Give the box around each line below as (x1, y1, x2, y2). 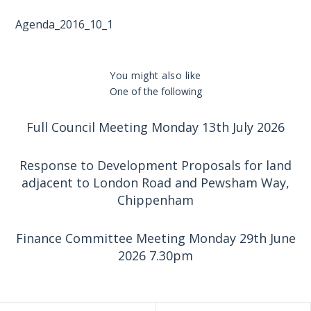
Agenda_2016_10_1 (15, 17, 114, 33)
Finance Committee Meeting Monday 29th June (15, 230, 296, 247)
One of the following (109, 85, 202, 99)
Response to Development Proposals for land (19, 157, 292, 174)
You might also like (110, 69, 201, 83)
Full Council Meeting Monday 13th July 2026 (26, 119, 285, 136)
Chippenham (117, 192, 194, 209)
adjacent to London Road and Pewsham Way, (22, 174, 289, 192)
